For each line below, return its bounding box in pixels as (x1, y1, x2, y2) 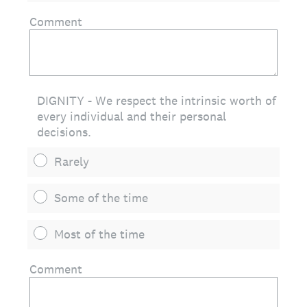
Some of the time (54, 190, 148, 206)
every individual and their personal (37, 108, 226, 124)
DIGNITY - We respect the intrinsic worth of (37, 93, 276, 108)
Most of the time (54, 226, 145, 242)
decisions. (37, 124, 91, 140)
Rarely (54, 153, 89, 169)
